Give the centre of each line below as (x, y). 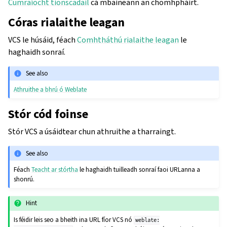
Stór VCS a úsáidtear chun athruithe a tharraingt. (92, 132)
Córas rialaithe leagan (66, 22)
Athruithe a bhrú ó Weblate (50, 90)
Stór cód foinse (48, 114)
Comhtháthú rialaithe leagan (128, 40)
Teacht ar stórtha (55, 170)
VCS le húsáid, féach (43, 40)
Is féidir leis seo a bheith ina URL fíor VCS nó (74, 219)
